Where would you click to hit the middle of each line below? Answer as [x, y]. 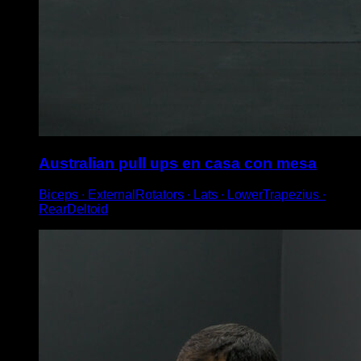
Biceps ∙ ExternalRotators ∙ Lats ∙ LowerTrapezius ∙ [182, 194]
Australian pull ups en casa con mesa [178, 164]
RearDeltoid [73, 209]
